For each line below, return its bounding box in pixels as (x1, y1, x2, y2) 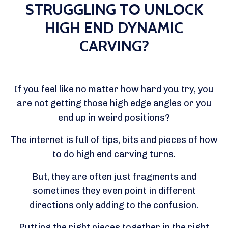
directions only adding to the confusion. (30, 199, 198, 211)
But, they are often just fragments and (32, 171, 196, 183)
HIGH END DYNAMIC (45, 18, 183, 38)
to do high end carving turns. (52, 149, 176, 160)
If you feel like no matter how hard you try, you (14, 83, 214, 95)
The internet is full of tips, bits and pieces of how (10, 134, 218, 146)
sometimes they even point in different (32, 185, 196, 197)
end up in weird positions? (58, 112, 170, 124)
